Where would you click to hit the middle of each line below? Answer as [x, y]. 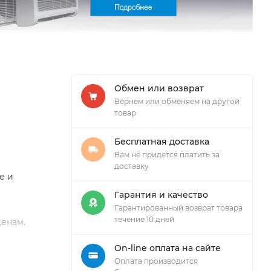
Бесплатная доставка [162, 141]
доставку [132, 166]
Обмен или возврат [159, 88]
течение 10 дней [144, 219]
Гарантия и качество [161, 194]
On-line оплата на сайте [168, 248]
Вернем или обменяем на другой [177, 101]
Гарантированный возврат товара [178, 207]
